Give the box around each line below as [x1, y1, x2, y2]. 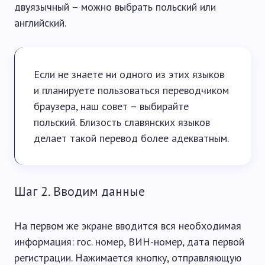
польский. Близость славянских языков [34, 115, 210, 130]
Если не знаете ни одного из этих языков [34, 67, 224, 82]
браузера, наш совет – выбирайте [34, 99, 189, 114]
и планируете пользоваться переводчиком [34, 83, 229, 98]
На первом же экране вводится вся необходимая [14, 219, 241, 233]
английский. [14, 16, 66, 30]
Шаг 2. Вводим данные [14, 183, 145, 200]
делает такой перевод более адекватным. [34, 131, 229, 146]
